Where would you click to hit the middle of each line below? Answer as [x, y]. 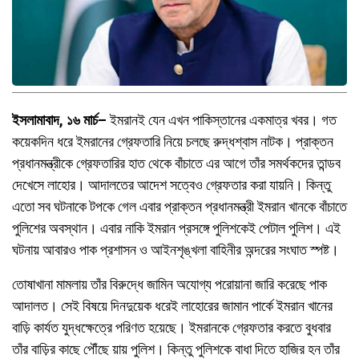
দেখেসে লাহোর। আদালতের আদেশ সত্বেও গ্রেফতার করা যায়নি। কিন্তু [171, 185]
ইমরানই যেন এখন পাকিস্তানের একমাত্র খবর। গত [222, 120]
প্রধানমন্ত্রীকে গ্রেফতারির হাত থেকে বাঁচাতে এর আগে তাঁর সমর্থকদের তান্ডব [176, 163]
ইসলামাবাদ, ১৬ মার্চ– [59, 120]
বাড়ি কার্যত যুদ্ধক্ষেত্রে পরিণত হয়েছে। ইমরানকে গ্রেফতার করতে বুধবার [171, 327]
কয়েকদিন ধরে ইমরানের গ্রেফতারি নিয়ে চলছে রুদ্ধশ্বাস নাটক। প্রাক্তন [173, 141]
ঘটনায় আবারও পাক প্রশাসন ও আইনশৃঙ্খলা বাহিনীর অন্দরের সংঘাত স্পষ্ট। [175, 250]
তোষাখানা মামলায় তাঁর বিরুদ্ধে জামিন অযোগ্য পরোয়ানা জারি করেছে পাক [169, 284]
